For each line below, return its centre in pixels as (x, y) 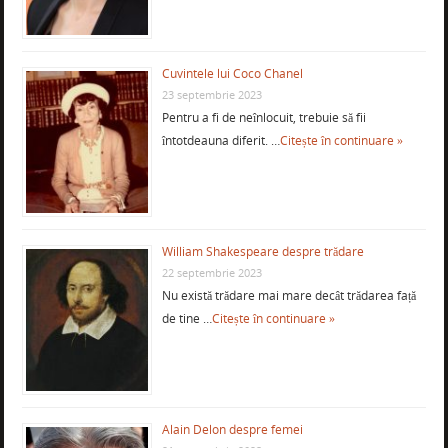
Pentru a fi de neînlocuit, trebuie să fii (263, 117)
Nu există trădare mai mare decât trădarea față (288, 295)
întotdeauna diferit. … (220, 140)
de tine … (186, 318)
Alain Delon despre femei (232, 429)
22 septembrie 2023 (211, 272)
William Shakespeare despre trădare (262, 251)
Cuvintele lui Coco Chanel (232, 73)
